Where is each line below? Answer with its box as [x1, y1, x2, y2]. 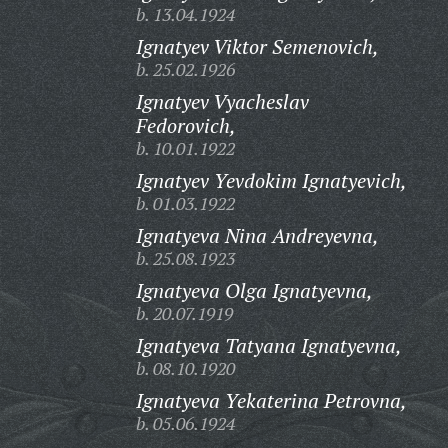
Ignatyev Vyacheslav [135, 88, 309, 115]
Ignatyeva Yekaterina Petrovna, [135, 387, 407, 414]
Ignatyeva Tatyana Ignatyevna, [135, 332, 402, 359]
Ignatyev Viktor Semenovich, [135, 33, 379, 60]
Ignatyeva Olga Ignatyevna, [135, 277, 373, 304]
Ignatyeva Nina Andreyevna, [135, 222, 379, 249]
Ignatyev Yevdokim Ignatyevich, [135, 167, 407, 194]
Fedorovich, [135, 112, 236, 139]
